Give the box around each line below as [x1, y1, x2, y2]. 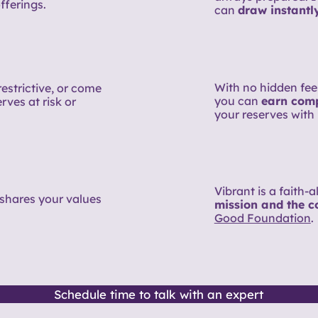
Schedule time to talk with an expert [54, 286, 264, 302]
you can [214, 93, 261, 108]
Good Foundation [214, 211, 311, 226]
